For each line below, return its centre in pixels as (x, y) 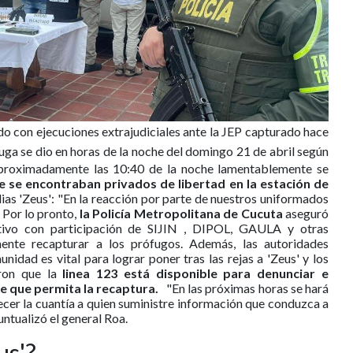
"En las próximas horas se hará (246, 288)
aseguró (305, 213)
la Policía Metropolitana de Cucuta (181, 213)
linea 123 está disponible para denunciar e (196, 273)
